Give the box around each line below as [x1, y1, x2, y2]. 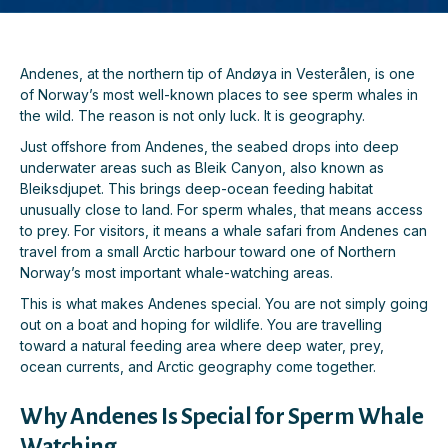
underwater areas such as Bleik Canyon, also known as [20, 159, 384, 177]
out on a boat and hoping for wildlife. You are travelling [20, 316, 382, 334]
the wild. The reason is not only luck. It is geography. [20, 107, 365, 125]
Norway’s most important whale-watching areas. [20, 264, 333, 282]
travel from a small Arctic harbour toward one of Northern [20, 243, 396, 261]
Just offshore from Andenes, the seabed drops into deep [20, 138, 399, 156]
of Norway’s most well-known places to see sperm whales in [20, 86, 418, 104]
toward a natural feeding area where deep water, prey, [20, 337, 384, 355]
